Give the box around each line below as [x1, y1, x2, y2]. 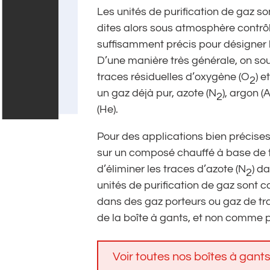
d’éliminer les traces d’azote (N [97, 163, 246, 175]
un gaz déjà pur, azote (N [97, 87, 217, 99]
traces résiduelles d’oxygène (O [97, 71, 250, 83]
